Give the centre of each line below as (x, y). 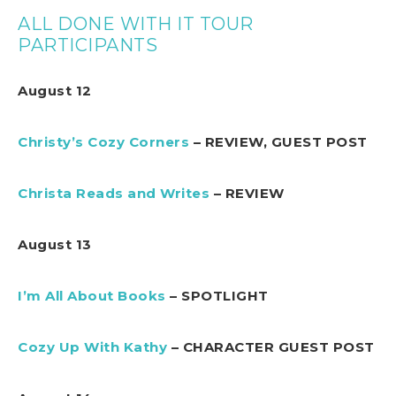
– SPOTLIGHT (217, 295)
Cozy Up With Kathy (92, 346)
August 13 (55, 244)
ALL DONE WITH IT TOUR (136, 23)
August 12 (55, 90)
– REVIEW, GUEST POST (278, 141)
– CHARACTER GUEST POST (271, 346)
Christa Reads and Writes (114, 193)
